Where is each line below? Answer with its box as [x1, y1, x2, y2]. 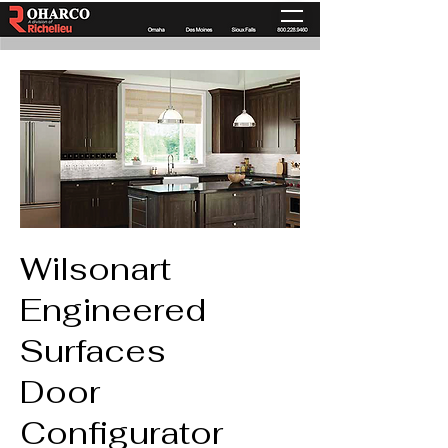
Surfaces [20, 330, 166, 371]
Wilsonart [20, 248, 171, 289]
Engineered [20, 289, 206, 330]
